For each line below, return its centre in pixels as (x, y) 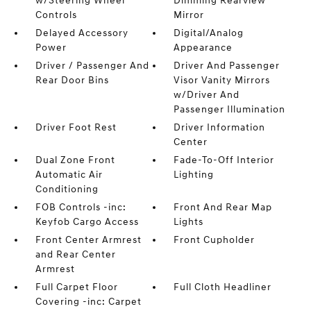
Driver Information (220, 128)
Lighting (194, 175)
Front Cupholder (215, 240)
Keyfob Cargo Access (87, 222)
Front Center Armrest (88, 240)
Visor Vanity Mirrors (222, 81)
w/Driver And (207, 95)
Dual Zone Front (75, 160)
